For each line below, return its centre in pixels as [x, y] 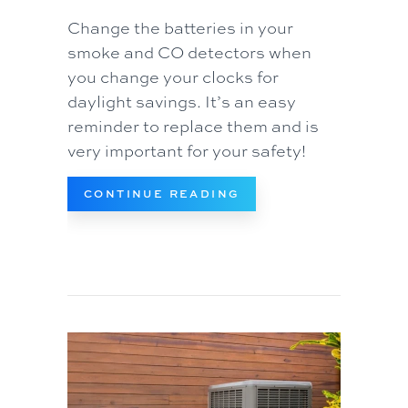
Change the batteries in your [180, 28]
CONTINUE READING [162, 194]
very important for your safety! [187, 151]
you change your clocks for [173, 77]
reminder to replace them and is [193, 126]
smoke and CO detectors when [189, 52]
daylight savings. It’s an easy [182, 102]
